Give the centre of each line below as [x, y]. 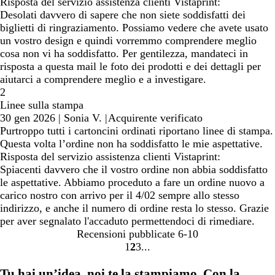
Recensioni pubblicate [126, 234]
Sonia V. [83, 118]
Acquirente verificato [155, 118]
